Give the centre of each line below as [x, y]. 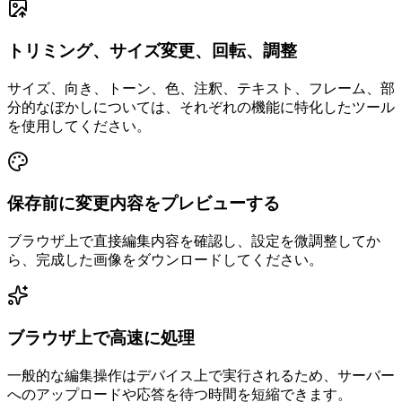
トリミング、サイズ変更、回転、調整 [152, 51]
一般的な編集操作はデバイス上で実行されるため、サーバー [201, 375]
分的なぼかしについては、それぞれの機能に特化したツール [201, 107]
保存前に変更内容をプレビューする [144, 204]
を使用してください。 [79, 126]
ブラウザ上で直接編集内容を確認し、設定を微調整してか [194, 241]
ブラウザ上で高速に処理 [101, 337]
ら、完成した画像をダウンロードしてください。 [165, 260]
